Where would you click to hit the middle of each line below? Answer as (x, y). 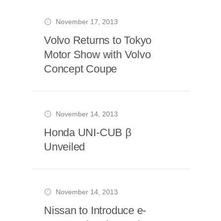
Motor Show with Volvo (97, 55)
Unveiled (65, 147)
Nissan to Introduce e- (95, 210)
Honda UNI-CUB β (88, 132)
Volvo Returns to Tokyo (98, 40)
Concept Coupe (81, 69)
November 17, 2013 (87, 22)
